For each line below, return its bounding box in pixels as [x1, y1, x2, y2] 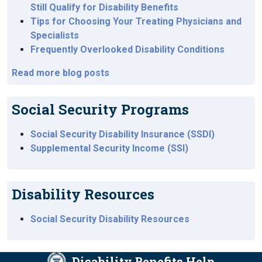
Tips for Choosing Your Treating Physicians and [30, 16, 242, 27]
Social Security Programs [12, 100, 189, 119]
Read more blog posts [12, 67, 109, 78]
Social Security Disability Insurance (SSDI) [30, 129, 215, 140]
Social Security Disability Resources [30, 213, 189, 225]
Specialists [30, 30, 79, 41]
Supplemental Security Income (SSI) [30, 143, 188, 154]
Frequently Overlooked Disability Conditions [30, 44, 225, 55]
